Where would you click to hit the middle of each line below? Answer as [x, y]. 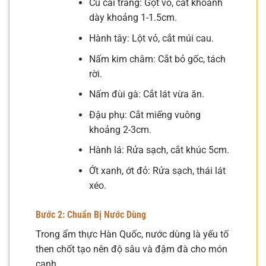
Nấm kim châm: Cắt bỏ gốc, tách [157, 59]
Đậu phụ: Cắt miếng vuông [145, 115]
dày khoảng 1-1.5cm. [133, 18]
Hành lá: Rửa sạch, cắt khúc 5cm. [159, 150]
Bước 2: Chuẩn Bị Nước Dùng [91, 214]
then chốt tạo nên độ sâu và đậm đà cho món [132, 249]
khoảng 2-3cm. [120, 129]
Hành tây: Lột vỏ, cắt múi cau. [151, 38]
